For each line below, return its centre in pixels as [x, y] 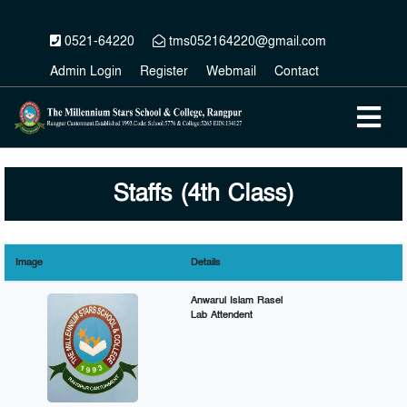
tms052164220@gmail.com [246, 41]
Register [164, 71]
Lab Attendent [222, 315]
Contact [297, 71]
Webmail [231, 71]
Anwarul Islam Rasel [237, 300]
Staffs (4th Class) [203, 194]
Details [206, 262]
